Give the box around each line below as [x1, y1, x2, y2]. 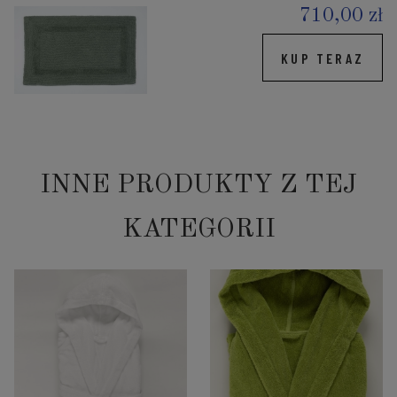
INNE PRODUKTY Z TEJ [40, 172, 357, 199]
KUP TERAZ [281, 49, 364, 66]
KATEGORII [121, 216, 276, 244]
